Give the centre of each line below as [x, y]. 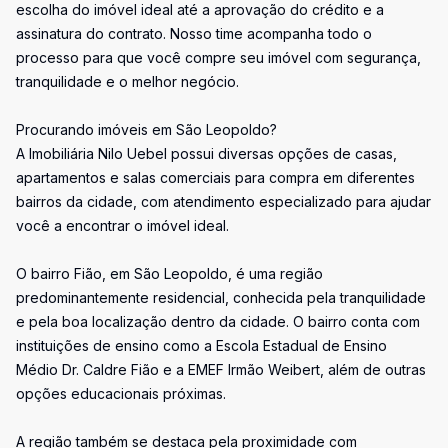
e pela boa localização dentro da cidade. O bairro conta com [218, 321]
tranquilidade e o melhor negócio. [127, 81]
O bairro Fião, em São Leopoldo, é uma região [169, 273]
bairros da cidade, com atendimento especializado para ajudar [223, 201]
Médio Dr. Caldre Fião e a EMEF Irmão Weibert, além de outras [221, 369]
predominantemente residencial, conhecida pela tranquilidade [221, 297]
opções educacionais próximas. [121, 393]
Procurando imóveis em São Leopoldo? [146, 129]
